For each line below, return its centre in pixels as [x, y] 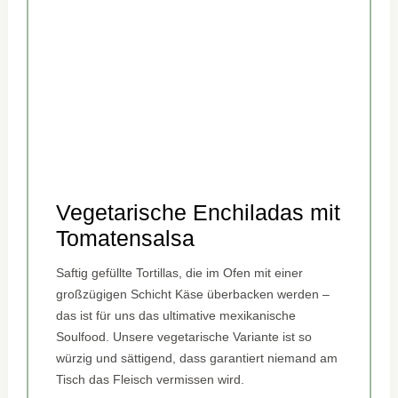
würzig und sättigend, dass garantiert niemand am [197, 358]
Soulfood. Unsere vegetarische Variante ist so [184, 337]
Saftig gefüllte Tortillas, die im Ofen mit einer [180, 273]
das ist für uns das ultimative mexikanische [176, 316]
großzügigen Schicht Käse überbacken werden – [193, 295]
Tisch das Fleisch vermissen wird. [151, 380]
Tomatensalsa [126, 239]
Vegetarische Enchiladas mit [199, 213]
